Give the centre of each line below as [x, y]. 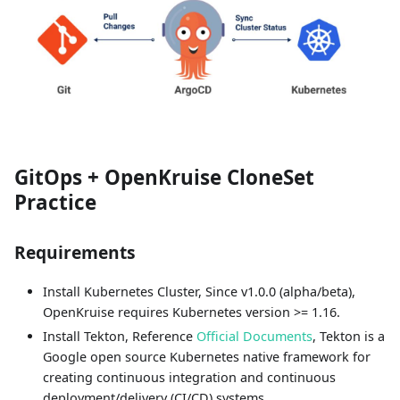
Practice [55, 203]
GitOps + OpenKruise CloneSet [164, 178]
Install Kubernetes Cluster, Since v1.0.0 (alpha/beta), [199, 292]
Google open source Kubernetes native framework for [207, 357]
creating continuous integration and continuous [189, 378]
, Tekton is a [349, 337]
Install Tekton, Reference [120, 337]
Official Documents [254, 337]
